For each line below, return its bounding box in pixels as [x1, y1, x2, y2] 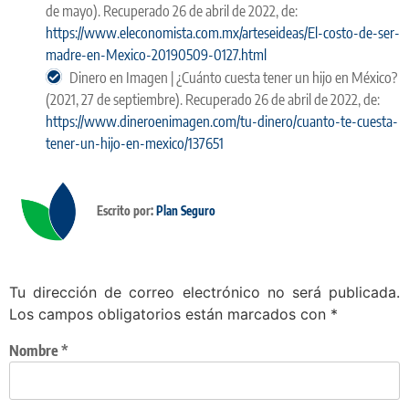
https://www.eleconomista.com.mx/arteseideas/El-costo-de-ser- [46, 23, 400, 42]
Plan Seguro [155, 203, 215, 218]
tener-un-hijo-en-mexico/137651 [46, 133, 224, 152]
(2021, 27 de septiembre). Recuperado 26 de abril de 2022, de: [46, 89, 380, 109]
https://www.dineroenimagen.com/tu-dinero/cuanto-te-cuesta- [46, 111, 398, 131]
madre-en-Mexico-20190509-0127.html [46, 45, 267, 64]
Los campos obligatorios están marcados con [9, 305, 330, 324]
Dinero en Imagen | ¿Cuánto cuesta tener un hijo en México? [69, 68, 397, 87]
